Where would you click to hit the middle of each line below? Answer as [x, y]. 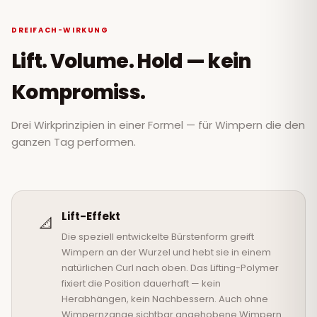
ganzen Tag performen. [74, 142]
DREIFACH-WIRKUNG [60, 30]
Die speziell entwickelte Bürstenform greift [158, 237]
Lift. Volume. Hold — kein [131, 62]
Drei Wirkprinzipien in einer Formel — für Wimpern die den [158, 125]
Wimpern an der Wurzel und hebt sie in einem [166, 253]
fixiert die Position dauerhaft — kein [141, 284]
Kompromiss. [79, 93]
